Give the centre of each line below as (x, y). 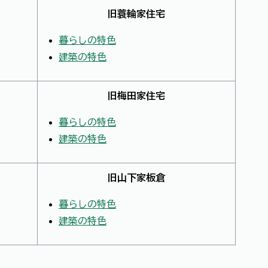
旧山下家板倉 (136, 178)
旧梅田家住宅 (136, 96)
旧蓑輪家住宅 (136, 14)
